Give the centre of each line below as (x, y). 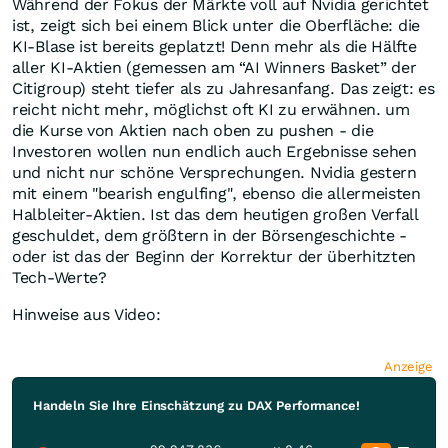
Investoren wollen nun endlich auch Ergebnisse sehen (214, 151)
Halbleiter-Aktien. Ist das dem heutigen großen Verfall (215, 214)
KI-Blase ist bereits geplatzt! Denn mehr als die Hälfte (214, 46)
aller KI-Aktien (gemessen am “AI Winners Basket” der (214, 67)
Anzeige (410, 366)
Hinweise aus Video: (86, 314)
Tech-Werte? (59, 277)
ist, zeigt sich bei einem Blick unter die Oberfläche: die (216, 25)
